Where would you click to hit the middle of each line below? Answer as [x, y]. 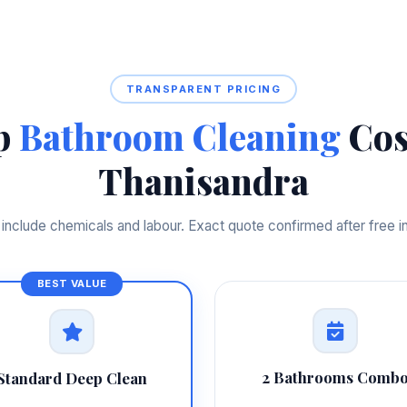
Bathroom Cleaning [179, 137]
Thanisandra [203, 181]
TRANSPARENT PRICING [203, 89]
